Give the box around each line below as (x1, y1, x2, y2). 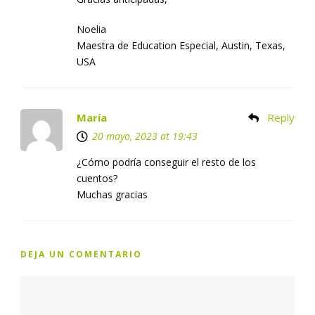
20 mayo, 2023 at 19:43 (92, 129, 198, 143)
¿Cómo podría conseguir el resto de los (77, 155, 256, 169)
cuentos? (77, 172, 117, 186)
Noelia (77, 22, 106, 37)
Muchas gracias (77, 188, 148, 202)
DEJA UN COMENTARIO (20, 248, 142, 261)
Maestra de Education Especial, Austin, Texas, (77, 39, 285, 53)
